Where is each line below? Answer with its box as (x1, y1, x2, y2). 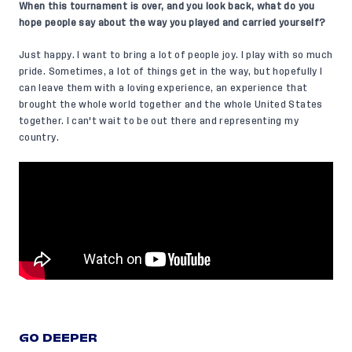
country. (19, 132, 59, 142)
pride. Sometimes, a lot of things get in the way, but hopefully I (19, 66, 323, 76)
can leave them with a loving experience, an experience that (19, 82, 308, 93)
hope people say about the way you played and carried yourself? (19, 17, 326, 27)
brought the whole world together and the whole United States (19, 99, 323, 109)
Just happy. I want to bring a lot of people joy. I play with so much (19, 49, 333, 60)
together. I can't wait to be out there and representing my (19, 115, 299, 126)
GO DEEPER (19, 328, 98, 346)
